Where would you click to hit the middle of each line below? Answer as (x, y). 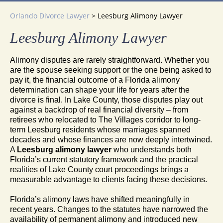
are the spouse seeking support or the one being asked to (111, 70)
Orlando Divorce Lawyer (50, 15)
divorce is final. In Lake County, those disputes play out (106, 100)
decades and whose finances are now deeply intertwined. (111, 139)
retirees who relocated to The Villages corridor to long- (105, 119)
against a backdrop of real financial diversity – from (99, 110)
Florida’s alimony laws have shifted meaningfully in (100, 199)
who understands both (152, 149)
